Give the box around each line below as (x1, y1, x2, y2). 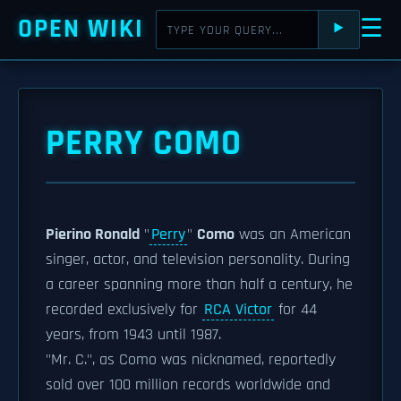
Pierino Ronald (46, 225, 140, 244)
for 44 (274, 300, 317, 320)
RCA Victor (204, 300, 272, 320)
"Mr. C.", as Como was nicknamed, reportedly (46, 350, 336, 370)
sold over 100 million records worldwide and (46, 375, 330, 395)
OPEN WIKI (18, 13, 144, 46)
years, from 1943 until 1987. (46, 325, 221, 345)
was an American (235, 225, 351, 244)
